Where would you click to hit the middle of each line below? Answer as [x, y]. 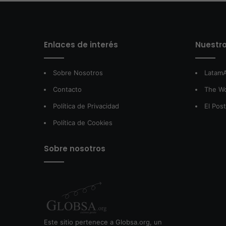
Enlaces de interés [81, 45]
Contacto [67, 90]
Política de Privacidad [86, 106]
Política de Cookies [83, 123]
